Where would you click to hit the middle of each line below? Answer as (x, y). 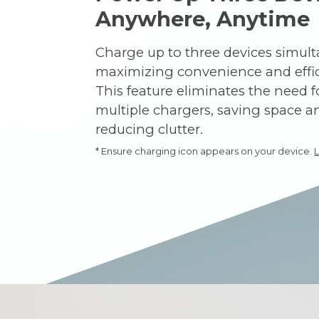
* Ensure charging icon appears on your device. (205, 151)
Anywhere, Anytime (203, 19)
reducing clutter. (150, 129)
